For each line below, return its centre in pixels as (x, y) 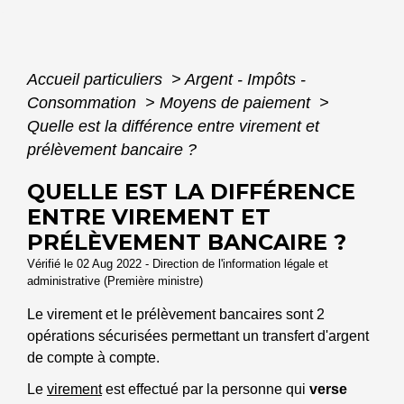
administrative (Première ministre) (115, 280)
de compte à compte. (93, 357)
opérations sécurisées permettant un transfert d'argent (198, 335)
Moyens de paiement (237, 102)
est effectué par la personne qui (206, 390)
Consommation (84, 102)
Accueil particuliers (97, 79)
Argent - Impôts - (245, 79)
